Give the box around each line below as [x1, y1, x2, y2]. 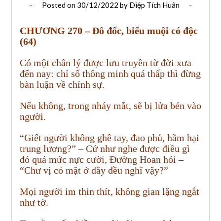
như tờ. [19, 197, 48, 208]
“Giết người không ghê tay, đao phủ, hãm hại [19, 132, 199, 144]
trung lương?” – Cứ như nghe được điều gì [19, 143, 190, 154]
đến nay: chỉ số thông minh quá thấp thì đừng [19, 68, 201, 79]
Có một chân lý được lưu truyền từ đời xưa [19, 57, 191, 69]
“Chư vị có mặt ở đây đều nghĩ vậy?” [19, 165, 168, 176]
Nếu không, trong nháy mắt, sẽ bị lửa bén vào [19, 100, 201, 111]
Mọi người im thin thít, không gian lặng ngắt [19, 186, 199, 197]
